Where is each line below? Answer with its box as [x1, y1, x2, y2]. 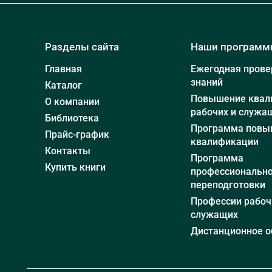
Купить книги [45, 161, 106, 173]
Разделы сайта [45, 40, 119, 53]
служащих [191, 208, 238, 220]
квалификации [191, 135, 259, 148]
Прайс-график [45, 128, 109, 140]
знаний [191, 76, 223, 88]
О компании [45, 95, 100, 107]
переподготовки [191, 178, 265, 191]
